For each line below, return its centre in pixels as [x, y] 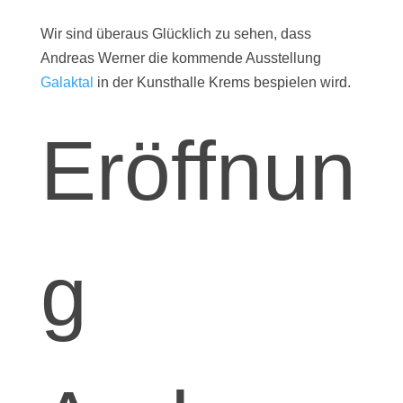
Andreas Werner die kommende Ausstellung [180, 58]
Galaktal [67, 82]
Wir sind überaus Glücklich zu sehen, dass [175, 34]
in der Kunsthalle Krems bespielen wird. [222, 82]
